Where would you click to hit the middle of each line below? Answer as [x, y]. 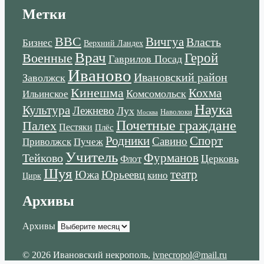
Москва [147, 112]
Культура [46, 110]
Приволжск [47, 141]
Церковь [220, 158]
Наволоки [176, 112]
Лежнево [93, 110]
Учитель [92, 156]
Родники [128, 141]
